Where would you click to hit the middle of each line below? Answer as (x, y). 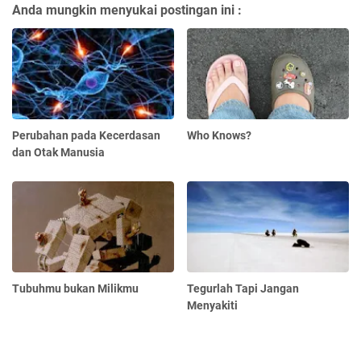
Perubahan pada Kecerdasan (86, 135)
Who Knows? (220, 135)
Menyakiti (213, 305)
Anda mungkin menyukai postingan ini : (127, 10)
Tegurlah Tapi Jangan (243, 288)
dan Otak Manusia (58, 152)
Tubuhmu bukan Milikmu (75, 288)
